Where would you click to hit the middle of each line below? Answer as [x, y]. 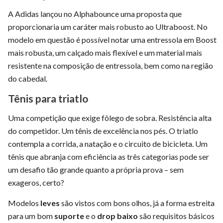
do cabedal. [28, 78]
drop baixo [117, 216]
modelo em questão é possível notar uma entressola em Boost [112, 39]
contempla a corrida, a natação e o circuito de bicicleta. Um [108, 143]
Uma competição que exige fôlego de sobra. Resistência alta [110, 117]
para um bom [31, 216]
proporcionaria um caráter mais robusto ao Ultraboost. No [108, 26]
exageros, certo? [36, 182]
